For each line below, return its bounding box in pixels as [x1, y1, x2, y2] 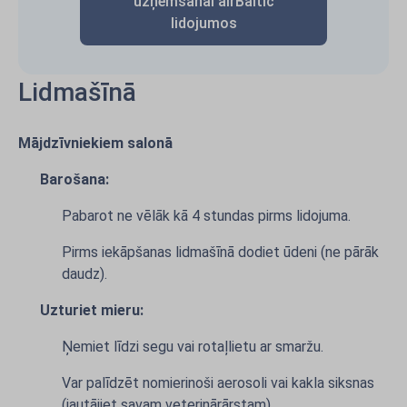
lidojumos [170, 15, 237, 32]
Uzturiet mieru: [40, 302, 144, 319]
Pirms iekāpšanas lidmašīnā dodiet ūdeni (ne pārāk [62, 243, 379, 261]
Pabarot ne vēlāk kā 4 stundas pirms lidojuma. [62, 207, 351, 224]
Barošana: [40, 171, 109, 188]
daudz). [62, 265, 107, 283]
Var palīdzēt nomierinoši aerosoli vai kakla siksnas [62, 374, 374, 392]
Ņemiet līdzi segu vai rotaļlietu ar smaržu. [62, 338, 323, 355]
